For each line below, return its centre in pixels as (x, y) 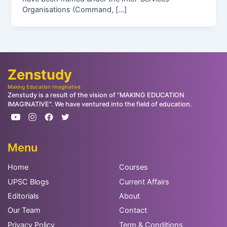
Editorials (23, 196)
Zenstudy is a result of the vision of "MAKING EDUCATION (96, 95)
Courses (133, 167)
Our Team (24, 211)
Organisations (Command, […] (75, 9)
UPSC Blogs (28, 182)
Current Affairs (144, 182)
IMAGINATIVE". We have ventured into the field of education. (100, 104)
